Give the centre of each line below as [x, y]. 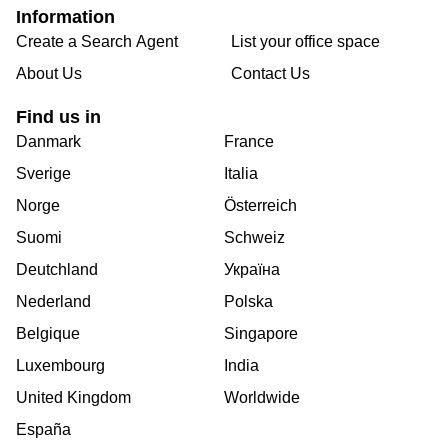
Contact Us [270, 73]
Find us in [58, 116]
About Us [49, 73]
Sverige [43, 173]
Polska [248, 301]
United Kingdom [73, 397]
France [249, 141]
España [43, 429]
